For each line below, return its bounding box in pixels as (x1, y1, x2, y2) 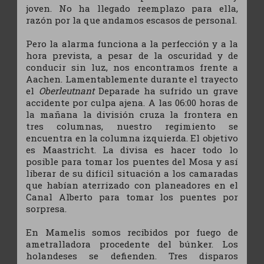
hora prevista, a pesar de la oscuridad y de (26, 49, 238, 61)
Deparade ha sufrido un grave (94, 84, 238, 97)
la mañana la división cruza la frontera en (26, 108, 238, 120)
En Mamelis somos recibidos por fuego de (26, 226, 238, 238)
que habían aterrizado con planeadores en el (26, 179, 238, 191)
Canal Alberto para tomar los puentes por (26, 190, 238, 203)
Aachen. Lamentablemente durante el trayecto (26, 72, 238, 85)
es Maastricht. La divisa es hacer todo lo (26, 143, 238, 156)
